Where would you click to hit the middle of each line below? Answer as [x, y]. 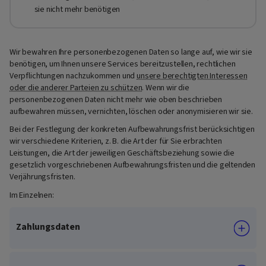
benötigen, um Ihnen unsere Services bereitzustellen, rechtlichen [123, 64]
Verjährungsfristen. [42, 177]
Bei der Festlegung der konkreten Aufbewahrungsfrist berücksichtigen [132, 130]
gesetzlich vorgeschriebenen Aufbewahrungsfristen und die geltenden [133, 165]
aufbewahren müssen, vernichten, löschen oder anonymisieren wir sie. [132, 111]
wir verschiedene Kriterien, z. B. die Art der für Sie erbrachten [116, 142]
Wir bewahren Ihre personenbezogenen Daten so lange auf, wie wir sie [131, 52]
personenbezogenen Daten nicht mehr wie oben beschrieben [116, 99]
